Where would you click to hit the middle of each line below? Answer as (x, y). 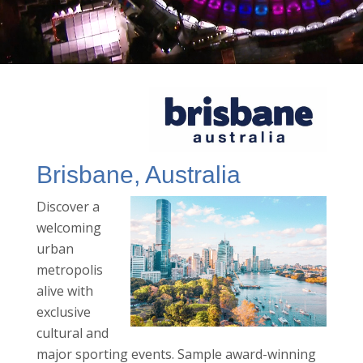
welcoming (68, 228)
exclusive (63, 312)
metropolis (69, 270)
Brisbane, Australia (138, 175)
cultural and (72, 333)
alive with (64, 291)
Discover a (68, 207)
